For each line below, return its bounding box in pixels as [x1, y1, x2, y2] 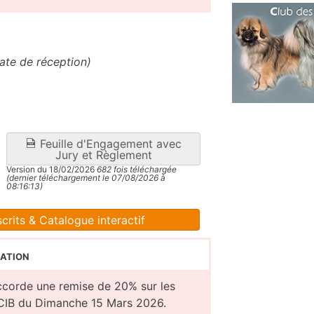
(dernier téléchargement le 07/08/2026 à [6, 172, 165, 184]
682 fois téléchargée [95, 164, 177, 175]
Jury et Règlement [55, 148, 152, 163]
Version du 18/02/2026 [6, 164, 95, 175]
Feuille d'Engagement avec [36, 137, 182, 151]
